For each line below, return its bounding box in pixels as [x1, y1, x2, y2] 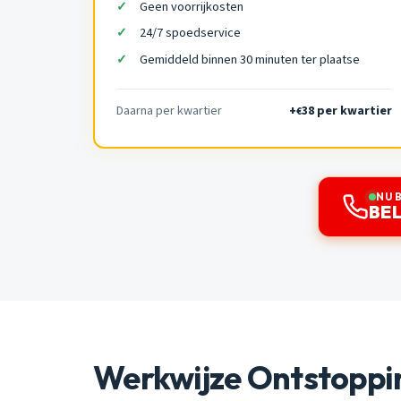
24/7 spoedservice [139, 23, 241, 43]
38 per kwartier [302, 101, 392, 120]
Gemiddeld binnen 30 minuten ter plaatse [139, 49, 360, 69]
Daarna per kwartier [116, 101, 222, 120]
